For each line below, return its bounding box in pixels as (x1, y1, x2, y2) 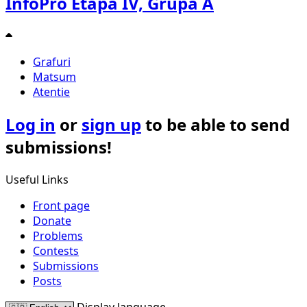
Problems (33, 228, 83, 244)
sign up (82, 113, 141, 136)
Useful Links (5, 172, 69, 188)
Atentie (33, 84, 70, 100)
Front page (33, 198, 90, 214)
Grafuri (33, 54, 71, 70)
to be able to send (141, 113, 290, 136)
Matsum (33, 69, 76, 85)
